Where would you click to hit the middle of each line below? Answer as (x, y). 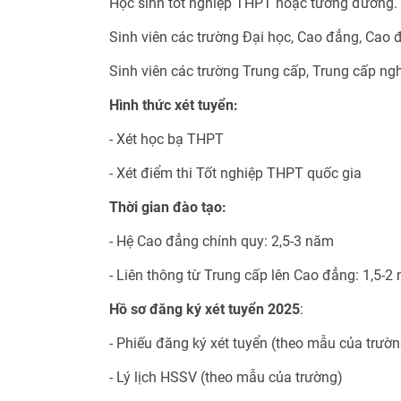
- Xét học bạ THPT (166, 140)
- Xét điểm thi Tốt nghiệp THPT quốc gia (235, 174)
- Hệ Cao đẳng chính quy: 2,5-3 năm (222, 242)
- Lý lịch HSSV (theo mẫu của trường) (226, 378)
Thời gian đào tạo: (168, 208)
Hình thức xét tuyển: (174, 106)
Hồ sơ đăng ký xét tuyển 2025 (205, 310)
